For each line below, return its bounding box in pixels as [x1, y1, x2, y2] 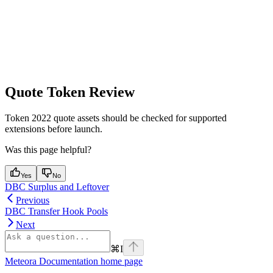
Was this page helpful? [5, 144, 91, 155]
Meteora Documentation [5, 256, 98, 267]
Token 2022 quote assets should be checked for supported [5, 113, 227, 124]
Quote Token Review [5, 84, 135, 101]
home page [98, 256, 143, 267]
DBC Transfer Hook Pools [5, 206, 108, 217]
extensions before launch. [5, 124, 102, 135]
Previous [16, 195, 49, 206]
